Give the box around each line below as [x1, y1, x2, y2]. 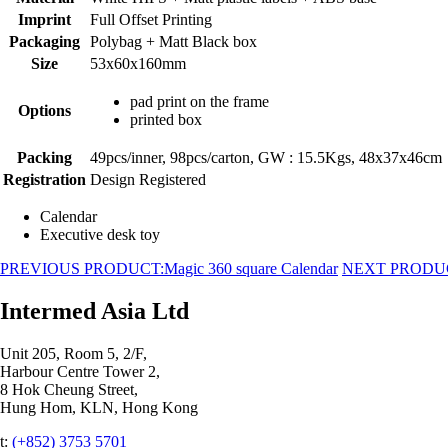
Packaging [9, 32, 80, 50]
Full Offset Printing [90, 10, 212, 28]
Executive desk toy [40, 225, 160, 243]
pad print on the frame [130, 92, 269, 110]
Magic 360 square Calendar [164, 259, 338, 277]
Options [18, 101, 71, 119]
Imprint [18, 10, 71, 28]
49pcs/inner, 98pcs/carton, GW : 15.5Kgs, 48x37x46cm [90, 148, 442, 166]
